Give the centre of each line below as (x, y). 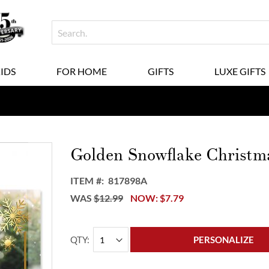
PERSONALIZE (224, 240)
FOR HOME (81, 71)
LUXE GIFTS (240, 71)
